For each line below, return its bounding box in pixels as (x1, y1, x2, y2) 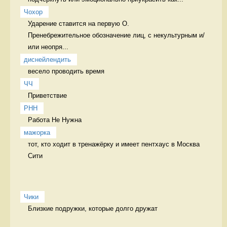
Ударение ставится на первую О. (28, 19, 129, 27)
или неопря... (28, 43, 68, 51)
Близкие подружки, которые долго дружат (28, 204, 158, 212)
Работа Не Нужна (28, 116, 84, 124)
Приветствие (28, 91, 71, 99)
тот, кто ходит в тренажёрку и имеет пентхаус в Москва (28, 140, 200, 148)
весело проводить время (28, 67, 106, 75)
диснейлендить (24, 55, 71, 63)
